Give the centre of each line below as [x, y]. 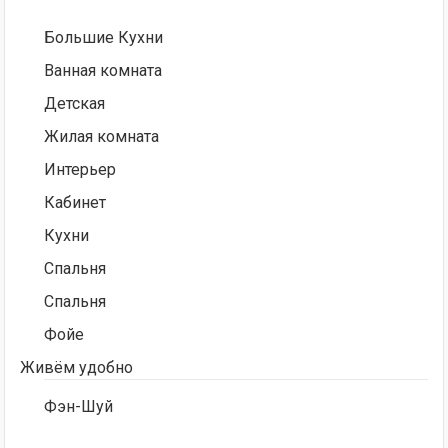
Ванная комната [103, 70]
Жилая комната [102, 136]
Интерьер [80, 169]
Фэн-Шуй [79, 406]
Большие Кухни [104, 37]
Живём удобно [77, 367]
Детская [75, 103]
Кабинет [75, 202]
